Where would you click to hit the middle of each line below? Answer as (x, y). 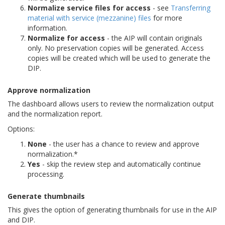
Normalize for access (66, 38)
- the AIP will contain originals (154, 38)
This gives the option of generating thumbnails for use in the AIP (112, 209)
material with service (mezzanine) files (89, 18)
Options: (21, 129)
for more (167, 18)
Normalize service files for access (89, 8)
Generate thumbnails (46, 196)
